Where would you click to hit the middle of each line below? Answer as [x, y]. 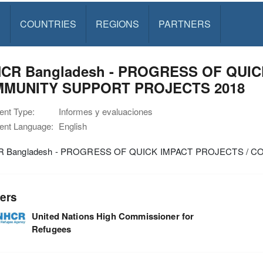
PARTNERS [184, 24]
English [73, 126]
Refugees [51, 229]
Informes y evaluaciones [106, 111]
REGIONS [117, 24]
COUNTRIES [48, 24]
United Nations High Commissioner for [113, 216]
